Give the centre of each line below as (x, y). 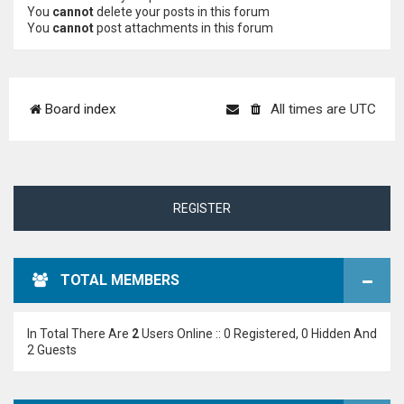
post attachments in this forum (184, 28)
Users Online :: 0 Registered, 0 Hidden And (258, 334)
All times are (310, 109)
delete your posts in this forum (182, 12)
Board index (80, 109)
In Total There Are (79, 334)
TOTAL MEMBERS (120, 280)
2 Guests (52, 350)
